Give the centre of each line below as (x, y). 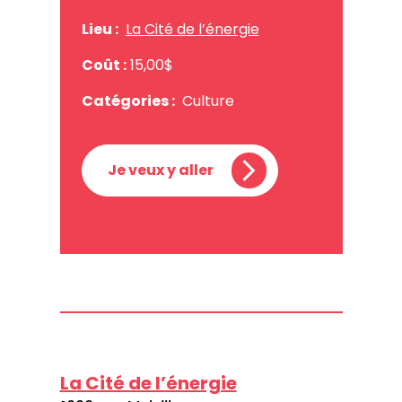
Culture (208, 100)
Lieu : (100, 29)
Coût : (104, 65)
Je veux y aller (160, 170)
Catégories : (128, 100)
